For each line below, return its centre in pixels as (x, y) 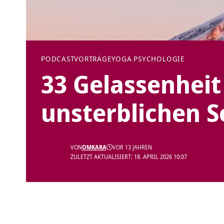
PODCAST (58, 59)
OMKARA (94, 147)
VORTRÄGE (93, 59)
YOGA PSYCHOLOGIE (148, 59)
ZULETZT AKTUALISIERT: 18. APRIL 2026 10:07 (128, 157)
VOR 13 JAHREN (132, 147)
